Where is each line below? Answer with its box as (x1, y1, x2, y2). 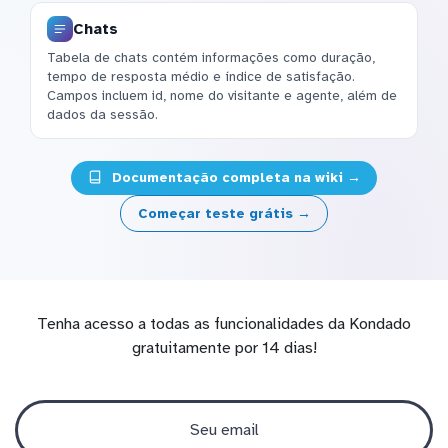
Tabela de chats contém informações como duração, (47, 48, 375, 66)
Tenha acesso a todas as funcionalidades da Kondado (37, 313, 411, 334)
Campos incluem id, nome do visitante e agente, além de (47, 86, 397, 104)
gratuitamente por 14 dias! (131, 337, 317, 358)
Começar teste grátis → (137, 204, 311, 222)
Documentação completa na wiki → (107, 169, 361, 187)
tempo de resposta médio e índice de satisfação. (47, 67, 355, 85)
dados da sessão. (47, 105, 158, 123)
